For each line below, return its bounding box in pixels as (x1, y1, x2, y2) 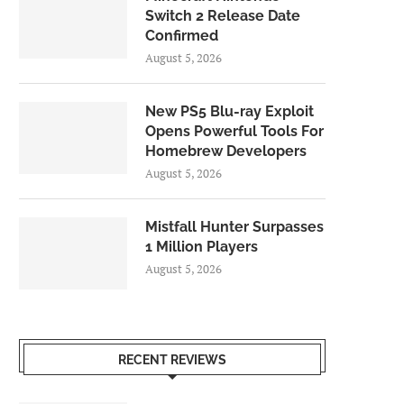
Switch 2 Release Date (145, 7, 300, 24)
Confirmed (145, 27, 218, 44)
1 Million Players (145, 238, 258, 255)
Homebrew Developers (145, 142, 307, 160)
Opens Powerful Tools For (145, 123, 324, 140)
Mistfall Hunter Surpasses (145, 218, 324, 235)
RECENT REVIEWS (118, 353, 226, 367)
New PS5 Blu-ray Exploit (145, 103, 314, 120)
